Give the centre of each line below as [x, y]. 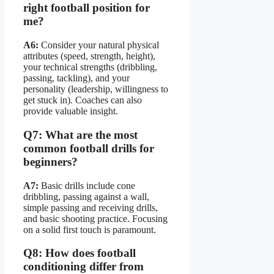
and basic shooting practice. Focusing [95, 218]
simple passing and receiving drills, [91, 207]
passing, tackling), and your [76, 78]
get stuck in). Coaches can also [83, 100]
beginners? [50, 161]
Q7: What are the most [80, 135]
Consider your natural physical [99, 45]
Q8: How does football [80, 253]
